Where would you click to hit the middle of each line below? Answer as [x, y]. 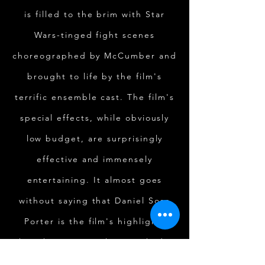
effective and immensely [95, 159]
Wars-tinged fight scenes [95, 35]
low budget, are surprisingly [95, 138]
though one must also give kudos [95, 242]
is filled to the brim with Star [95, 14]
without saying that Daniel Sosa [95, 201]
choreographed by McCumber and [95, 56]
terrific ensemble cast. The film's [95, 97]
